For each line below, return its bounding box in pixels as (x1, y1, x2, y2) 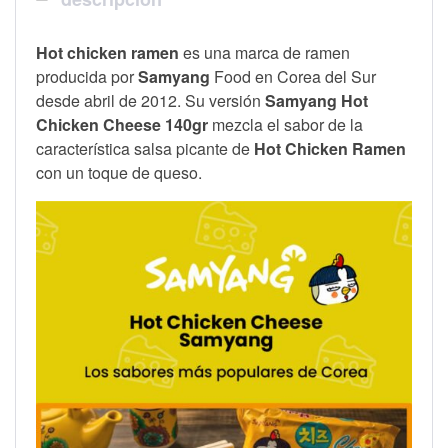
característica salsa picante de (36, 136, 254, 160)
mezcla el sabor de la (212, 112, 363, 136)
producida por (36, 64, 138, 88)
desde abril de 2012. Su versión (36, 88, 265, 112)
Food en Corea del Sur (210, 64, 376, 88)
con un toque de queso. (36, 160, 206, 184)
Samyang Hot (265, 88, 368, 112)
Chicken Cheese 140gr (36, 112, 208, 136)
